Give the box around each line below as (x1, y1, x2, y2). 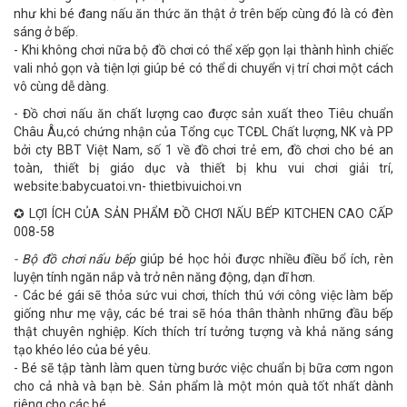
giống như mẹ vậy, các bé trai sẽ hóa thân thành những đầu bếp (14, 306, 393, 322)
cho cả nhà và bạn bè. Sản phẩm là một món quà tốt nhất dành (14, 379, 393, 394)
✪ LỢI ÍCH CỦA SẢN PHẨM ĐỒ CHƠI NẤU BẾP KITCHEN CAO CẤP (14, 206, 393, 222)
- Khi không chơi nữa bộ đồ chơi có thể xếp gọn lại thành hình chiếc (14, 43, 393, 58)
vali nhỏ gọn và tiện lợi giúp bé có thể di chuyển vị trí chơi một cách (14, 61, 393, 76)
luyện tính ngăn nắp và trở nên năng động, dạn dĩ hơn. (14, 270, 315, 285)
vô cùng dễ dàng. (14, 79, 109, 94)
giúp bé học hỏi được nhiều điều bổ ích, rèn (135, 252, 394, 267)
